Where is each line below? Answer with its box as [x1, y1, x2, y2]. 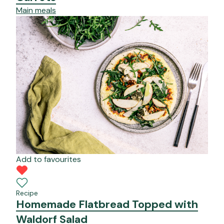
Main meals [16, 5, 56, 16]
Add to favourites [16, 153, 81, 164]
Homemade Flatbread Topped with [16, 196, 198, 211]
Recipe [16, 188, 38, 197]
